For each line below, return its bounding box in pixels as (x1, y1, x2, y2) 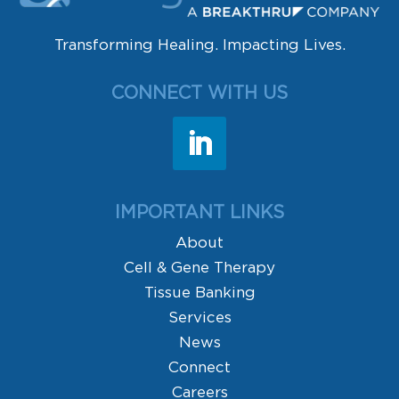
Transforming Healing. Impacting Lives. (53, 37, 346, 53)
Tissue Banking (143, 284, 256, 300)
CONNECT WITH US (111, 84, 288, 102)
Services (167, 309, 232, 325)
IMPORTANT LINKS (115, 203, 284, 222)
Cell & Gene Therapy (124, 259, 275, 275)
